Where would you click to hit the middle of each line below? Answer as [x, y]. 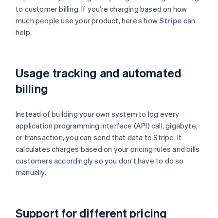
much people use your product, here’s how [88, 21]
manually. [31, 173]
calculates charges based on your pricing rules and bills [108, 149]
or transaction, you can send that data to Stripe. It [99, 137]
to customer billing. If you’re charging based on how [101, 9]
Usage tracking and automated [99, 73]
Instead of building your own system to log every [98, 114]
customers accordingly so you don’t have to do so [100, 161]
